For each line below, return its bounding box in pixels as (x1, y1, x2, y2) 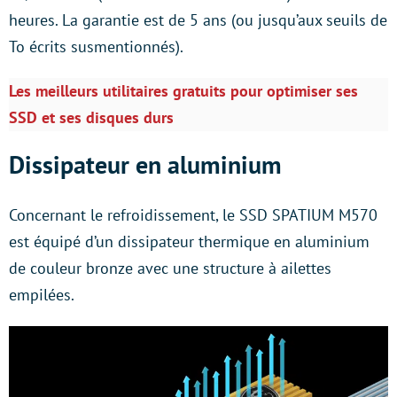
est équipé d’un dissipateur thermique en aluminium (9, 231, 370, 252)
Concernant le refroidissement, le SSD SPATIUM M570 (9, 205, 378, 225)
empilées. (9, 284, 74, 305)
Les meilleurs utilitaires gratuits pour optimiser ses (9, 81, 358, 101)
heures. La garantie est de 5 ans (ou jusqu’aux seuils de (9, 10, 387, 30)
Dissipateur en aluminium (9, 148, 282, 181)
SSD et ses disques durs (9, 107, 174, 128)
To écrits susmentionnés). (9, 36, 183, 57)
